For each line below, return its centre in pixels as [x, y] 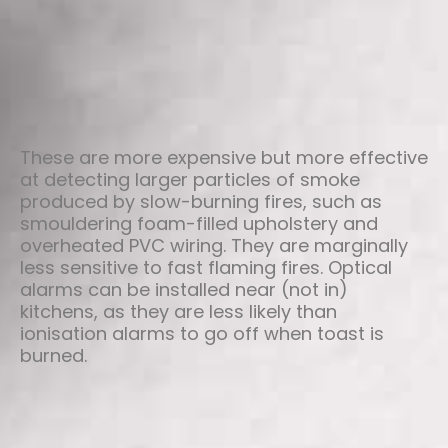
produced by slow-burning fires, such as [201, 201]
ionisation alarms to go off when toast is [202, 333]
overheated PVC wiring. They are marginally [214, 245]
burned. [53, 355]
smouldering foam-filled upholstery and [199, 223]
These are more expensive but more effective [224, 157]
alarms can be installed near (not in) [184, 289]
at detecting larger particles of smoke [190, 179]
